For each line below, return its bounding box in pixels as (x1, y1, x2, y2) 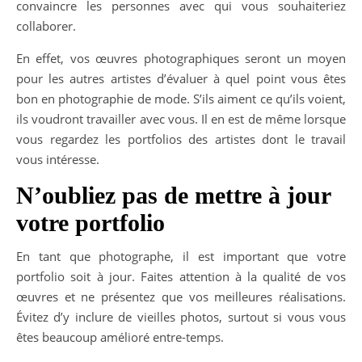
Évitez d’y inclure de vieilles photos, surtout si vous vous (16, 308, 346, 325)
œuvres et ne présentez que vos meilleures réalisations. (16, 288, 346, 305)
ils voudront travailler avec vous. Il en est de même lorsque (16, 110, 346, 127)
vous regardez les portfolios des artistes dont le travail (16, 130, 346, 147)
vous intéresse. (16, 150, 99, 167)
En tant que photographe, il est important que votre (16, 247, 346, 264)
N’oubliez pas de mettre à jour (16, 181, 330, 208)
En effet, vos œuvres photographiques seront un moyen (16, 49, 346, 66)
